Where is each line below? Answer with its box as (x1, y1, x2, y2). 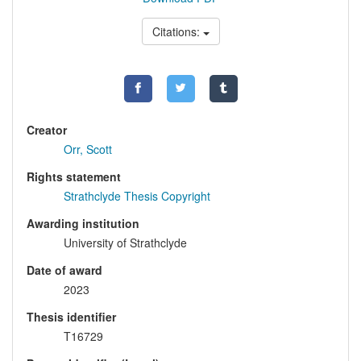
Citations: (151, 23, 203, 40)
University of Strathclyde (64, 234, 187, 251)
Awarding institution (27, 215, 139, 232)
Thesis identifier (27, 309, 116, 326)
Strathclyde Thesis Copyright (64, 188, 210, 205)
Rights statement (27, 168, 121, 185)
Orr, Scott (64, 141, 112, 158)
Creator (27, 122, 67, 139)
